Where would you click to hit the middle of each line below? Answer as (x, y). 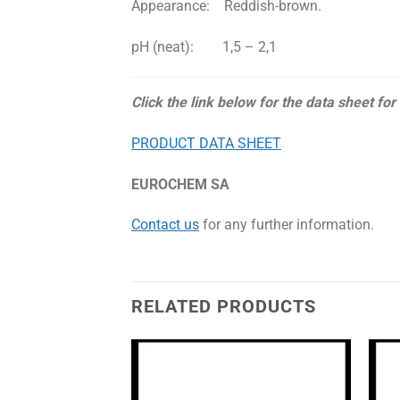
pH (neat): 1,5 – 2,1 (204, 47)
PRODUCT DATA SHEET (206, 143)
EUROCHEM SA (180, 184)
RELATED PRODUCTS (224, 307)
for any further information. (287, 225)
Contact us (165, 225)
